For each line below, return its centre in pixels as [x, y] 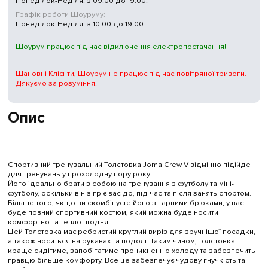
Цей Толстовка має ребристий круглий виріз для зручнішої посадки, [131, 232]
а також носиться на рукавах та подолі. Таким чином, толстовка [121, 241]
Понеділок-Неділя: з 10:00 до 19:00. [80, 24]
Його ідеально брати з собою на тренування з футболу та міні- [121, 184]
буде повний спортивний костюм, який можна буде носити [113, 213]
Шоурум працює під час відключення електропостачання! [121, 46]
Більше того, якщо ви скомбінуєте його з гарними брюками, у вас [126, 203]
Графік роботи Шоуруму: [60, 14]
